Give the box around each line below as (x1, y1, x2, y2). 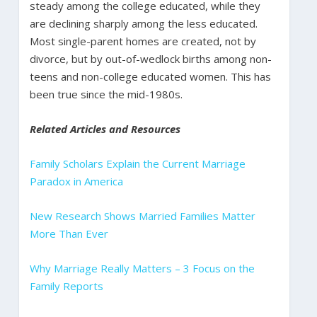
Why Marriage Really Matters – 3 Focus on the (29, 260, 255, 275)
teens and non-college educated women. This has (29, 69, 271, 83)
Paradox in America (29, 173, 123, 188)
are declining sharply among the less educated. (29, 16, 258, 30)
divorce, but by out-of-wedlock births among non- (29, 51, 272, 66)
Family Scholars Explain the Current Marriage (29, 156, 246, 171)
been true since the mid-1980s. (29, 86, 183, 101)
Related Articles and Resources (29, 121, 180, 136)
